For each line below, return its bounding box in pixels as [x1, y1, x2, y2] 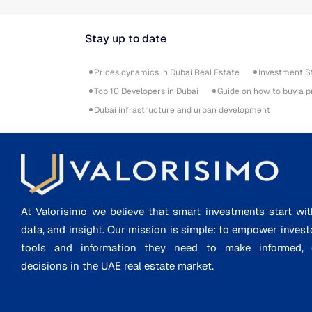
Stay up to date [85, 31, 166, 46]
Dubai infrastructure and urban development [94, 104, 270, 116]
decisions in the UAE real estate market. [21, 258, 214, 272]
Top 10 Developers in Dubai [94, 85, 198, 97]
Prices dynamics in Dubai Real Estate [94, 66, 240, 78]
